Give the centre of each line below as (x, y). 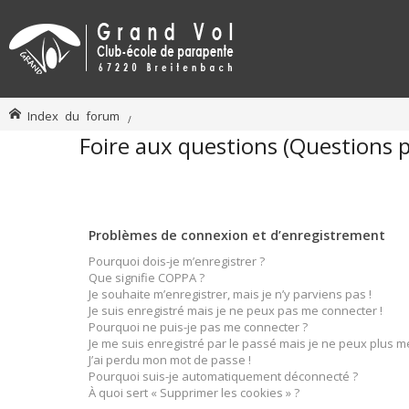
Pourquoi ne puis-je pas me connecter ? (198, 327)
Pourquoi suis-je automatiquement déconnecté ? (223, 376)
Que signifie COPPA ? (147, 278)
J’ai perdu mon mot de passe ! (170, 360)
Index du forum (73, 115)
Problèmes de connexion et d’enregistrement (237, 235)
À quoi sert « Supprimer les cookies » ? (194, 393)
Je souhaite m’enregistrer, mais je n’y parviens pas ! (230, 294)
